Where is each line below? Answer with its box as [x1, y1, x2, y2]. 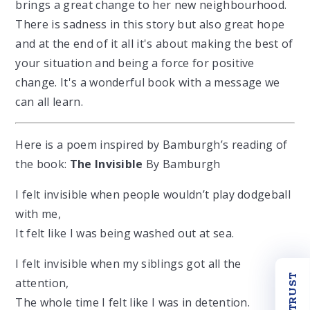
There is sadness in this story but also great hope [15, 17, 285, 32]
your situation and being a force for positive [15, 55, 255, 71]
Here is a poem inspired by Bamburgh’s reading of [15, 137, 288, 152]
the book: [15, 156, 70, 172]
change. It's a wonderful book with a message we [15, 75, 280, 90]
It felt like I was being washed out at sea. [15, 226, 237, 241]
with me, [15, 206, 61, 221]
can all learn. [15, 94, 83, 109]
